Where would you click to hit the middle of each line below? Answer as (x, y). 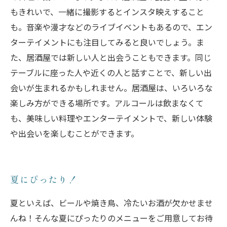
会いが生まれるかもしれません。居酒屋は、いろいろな (111, 88)
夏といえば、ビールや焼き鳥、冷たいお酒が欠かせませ (111, 203)
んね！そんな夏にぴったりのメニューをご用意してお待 (111, 218)
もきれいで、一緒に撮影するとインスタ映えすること (107, 12)
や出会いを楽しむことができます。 (74, 133)
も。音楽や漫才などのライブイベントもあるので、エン (111, 27)
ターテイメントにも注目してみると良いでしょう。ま (107, 42)
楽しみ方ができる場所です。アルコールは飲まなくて (107, 103)
